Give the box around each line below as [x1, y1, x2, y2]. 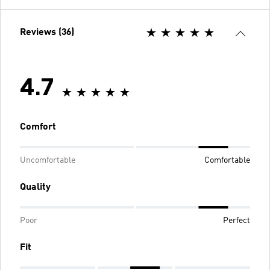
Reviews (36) [20, 28, 74, 37]
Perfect [223, 216, 250, 225]
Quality [20, 183, 51, 192]
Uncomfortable [20, 156, 75, 165]
